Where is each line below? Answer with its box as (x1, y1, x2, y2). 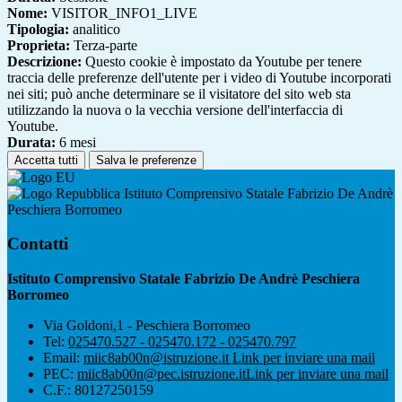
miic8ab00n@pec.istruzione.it (77, 366, 246, 381)
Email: (43, 350, 83, 365)
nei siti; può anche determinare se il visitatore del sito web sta (7, 85, 351, 101)
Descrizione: (7, 53, 82, 69)
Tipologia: (7, 21, 69, 37)
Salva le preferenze (96, 153, 197, 167)
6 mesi (56, 134, 96, 150)
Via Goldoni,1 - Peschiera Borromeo (43, 318, 250, 333)
